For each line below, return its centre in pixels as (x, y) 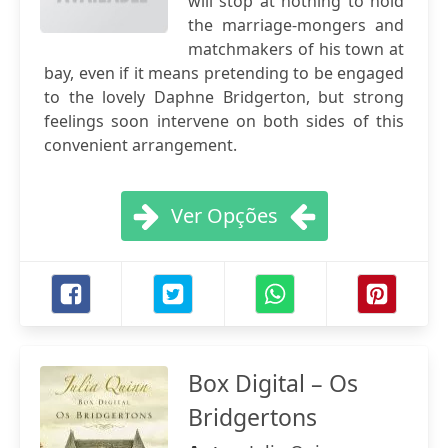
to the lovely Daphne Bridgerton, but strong (224, 97)
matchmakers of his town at (296, 49)
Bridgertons (252, 417)
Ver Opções (224, 215)
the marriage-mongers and (296, 25)
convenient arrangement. (140, 145)
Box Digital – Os (273, 383)
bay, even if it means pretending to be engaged (224, 73)
